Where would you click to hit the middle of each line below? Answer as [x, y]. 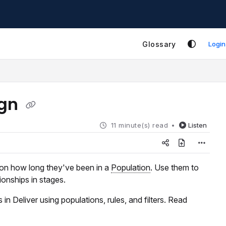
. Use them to [175, 167]
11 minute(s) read [139, 125]
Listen [197, 125]
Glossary [159, 44]
